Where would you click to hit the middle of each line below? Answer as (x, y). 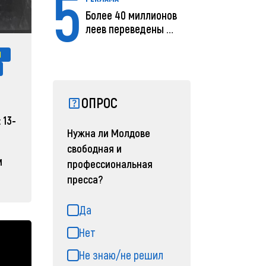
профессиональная (110, 164)
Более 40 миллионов (132, 15)
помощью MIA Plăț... (129, 43)
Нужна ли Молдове (109, 133)
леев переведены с (129, 29)
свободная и (95, 148)
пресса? (85, 179)
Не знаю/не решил (121, 255)
